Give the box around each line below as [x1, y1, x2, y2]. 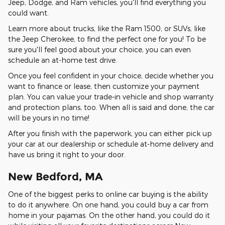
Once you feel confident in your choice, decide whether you [8, 71, 213, 80]
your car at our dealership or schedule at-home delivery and [8, 140, 213, 148]
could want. [8, 9, 49, 17]
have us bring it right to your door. [8, 150, 126, 159]
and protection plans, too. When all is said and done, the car [8, 103, 214, 111]
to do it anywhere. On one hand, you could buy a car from [8, 200, 208, 209]
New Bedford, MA [8, 170, 103, 183]
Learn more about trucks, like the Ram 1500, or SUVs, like [8, 24, 205, 33]
